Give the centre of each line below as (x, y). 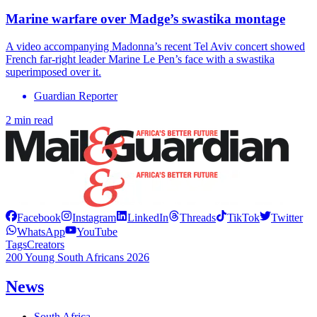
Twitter (287, 217)
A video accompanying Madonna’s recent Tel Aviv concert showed (155, 46)
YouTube (97, 231)
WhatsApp (41, 231)
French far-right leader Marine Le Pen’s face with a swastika (140, 59)
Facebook (39, 217)
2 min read (29, 120)
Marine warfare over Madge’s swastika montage (145, 18)
